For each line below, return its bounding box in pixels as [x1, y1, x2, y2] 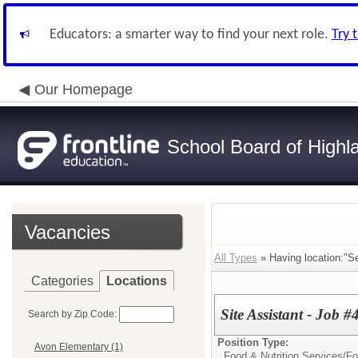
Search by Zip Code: [28, 308, 117, 320]
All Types [214, 252, 257, 264]
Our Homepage [34, 82, 133, 97]
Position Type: [217, 336, 288, 348]
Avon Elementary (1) [34, 341, 123, 353]
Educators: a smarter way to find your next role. [50, 27, 332, 42]
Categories [31, 274, 93, 288]
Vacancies [25, 221, 110, 243]
